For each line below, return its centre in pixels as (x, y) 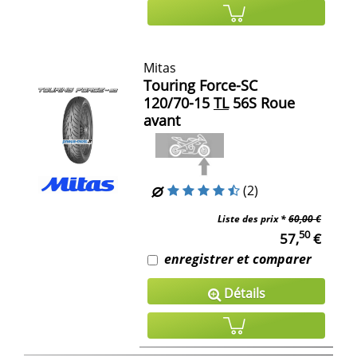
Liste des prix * (253, 218)
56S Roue (262, 102)
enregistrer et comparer (238, 259)
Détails (243, 293)
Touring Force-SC (200, 85)
